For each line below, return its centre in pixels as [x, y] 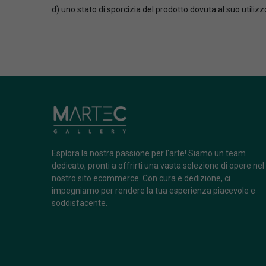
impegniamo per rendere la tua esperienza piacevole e [153, 190]
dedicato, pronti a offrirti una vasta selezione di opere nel [158, 165]
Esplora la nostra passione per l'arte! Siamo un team [149, 153]
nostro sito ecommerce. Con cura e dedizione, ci [141, 178]
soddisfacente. [80, 203]
